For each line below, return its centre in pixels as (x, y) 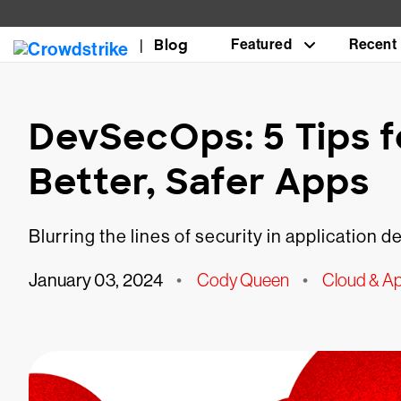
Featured (261, 44)
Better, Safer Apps (199, 182)
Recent (373, 44)
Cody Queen (243, 280)
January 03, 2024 (96, 281)
